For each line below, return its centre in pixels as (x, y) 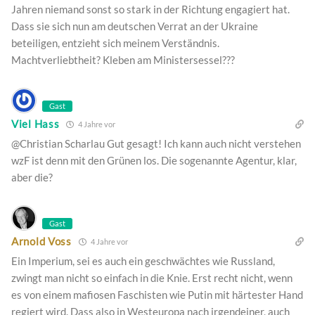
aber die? (32, 177)
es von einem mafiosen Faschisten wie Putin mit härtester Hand (157, 294)
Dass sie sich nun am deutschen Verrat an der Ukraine (135, 26)
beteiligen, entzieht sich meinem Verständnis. (115, 43)
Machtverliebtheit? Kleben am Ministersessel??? (123, 59)
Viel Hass (36, 124)
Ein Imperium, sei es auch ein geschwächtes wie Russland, (143, 261)
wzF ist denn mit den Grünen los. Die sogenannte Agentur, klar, (154, 160)
